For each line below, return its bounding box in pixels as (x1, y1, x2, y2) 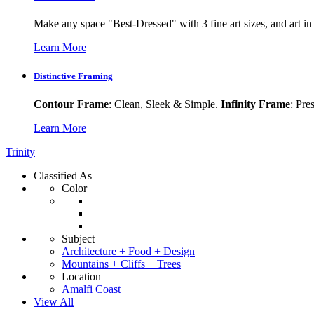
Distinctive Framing (34, 71, 113, 82)
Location (62, 270, 101, 282)
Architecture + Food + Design (62, 245, 195, 257)
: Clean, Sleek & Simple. (109, 97, 221, 110)
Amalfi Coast (62, 282, 121, 295)
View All (34, 295, 74, 308)
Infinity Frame (221, 97, 290, 110)
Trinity (6, 145, 35, 158)
